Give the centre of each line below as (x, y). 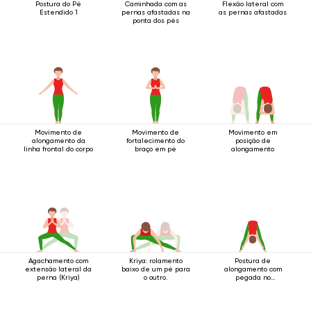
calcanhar (253, 286)
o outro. (155, 277)
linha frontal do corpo (58, 149)
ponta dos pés (155, 20)
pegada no (253, 277)
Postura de (253, 261)
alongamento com (253, 269)
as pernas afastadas (253, 12)
